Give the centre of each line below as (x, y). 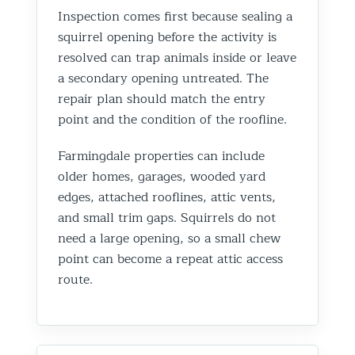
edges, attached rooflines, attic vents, (167, 197)
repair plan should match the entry (162, 99)
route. (75, 279)
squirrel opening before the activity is (167, 37)
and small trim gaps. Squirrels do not (167, 218)
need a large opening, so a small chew (169, 238)
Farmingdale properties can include (161, 156)
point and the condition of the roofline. (172, 119)
